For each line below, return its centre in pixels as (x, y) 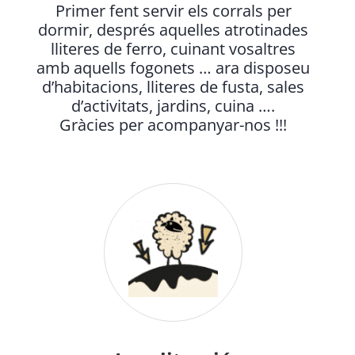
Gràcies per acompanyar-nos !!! (173, 125)
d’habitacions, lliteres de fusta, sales (173, 87)
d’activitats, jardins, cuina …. (173, 106)
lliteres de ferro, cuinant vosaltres (173, 49)
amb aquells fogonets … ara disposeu (173, 68)
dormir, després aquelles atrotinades (173, 30)
